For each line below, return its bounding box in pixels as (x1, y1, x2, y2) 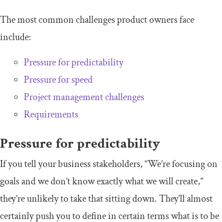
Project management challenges (24, 90, 144, 104)
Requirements (24, 108, 78, 121)
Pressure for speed (24, 73, 93, 86)
